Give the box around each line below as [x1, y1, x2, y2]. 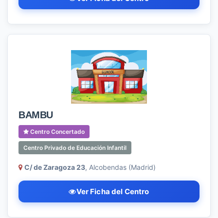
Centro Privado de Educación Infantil [23, 144, 127, 151]
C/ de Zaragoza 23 [24, 163, 85, 171]
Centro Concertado [29, 128, 85, 135]
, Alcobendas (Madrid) [85, 163, 156, 171]
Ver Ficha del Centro [76, 187, 149, 196]
